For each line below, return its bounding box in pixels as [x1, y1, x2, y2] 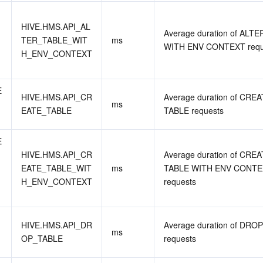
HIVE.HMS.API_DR [21, 219, 92, 231]
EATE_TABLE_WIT [21, 162, 92, 174]
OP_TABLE [21, 232, 63, 244]
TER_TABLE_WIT [21, 34, 87, 46]
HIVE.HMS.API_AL [21, 21, 90, 32]
